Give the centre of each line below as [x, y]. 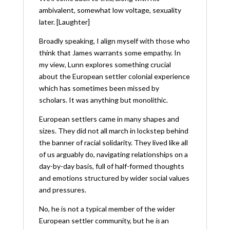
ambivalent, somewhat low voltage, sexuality [110, 10]
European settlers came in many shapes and [109, 119]
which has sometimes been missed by [99, 88]
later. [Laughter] [64, 22]
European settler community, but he [97, 220]
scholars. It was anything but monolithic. [103, 100]
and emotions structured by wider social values [114, 178]
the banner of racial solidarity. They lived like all [113, 142]
